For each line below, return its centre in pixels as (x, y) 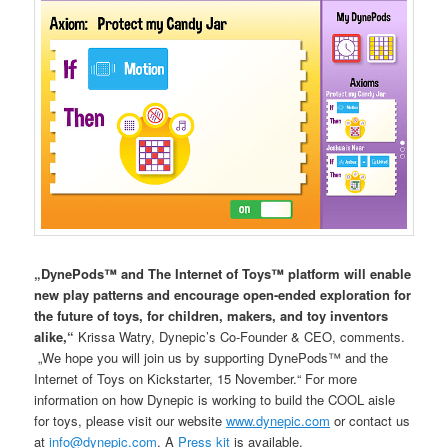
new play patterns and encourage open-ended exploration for (223, 294)
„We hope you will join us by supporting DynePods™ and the (211, 357)
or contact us (370, 420)
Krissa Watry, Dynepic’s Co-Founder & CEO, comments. (240, 336)
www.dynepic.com (278, 420)
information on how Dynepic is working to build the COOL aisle (215, 399)
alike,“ (54, 336)
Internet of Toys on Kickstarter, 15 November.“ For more (196, 378)
